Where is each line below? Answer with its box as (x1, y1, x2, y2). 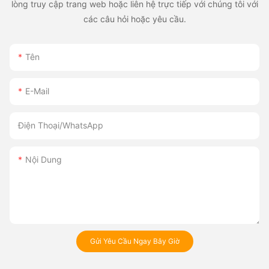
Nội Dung (25, 154, 62, 165)
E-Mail (25, 85, 49, 96)
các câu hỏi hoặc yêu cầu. (83, 14, 186, 25)
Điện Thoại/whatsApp (18, 119, 103, 130)
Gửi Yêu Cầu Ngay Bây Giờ (89, 236, 180, 246)
